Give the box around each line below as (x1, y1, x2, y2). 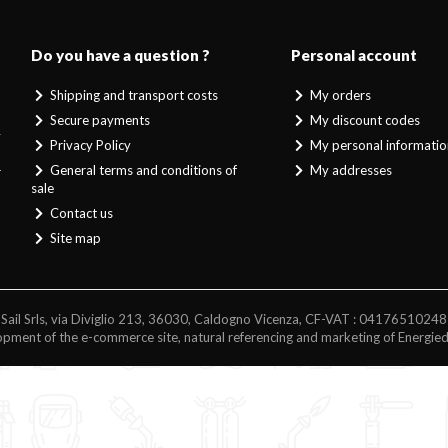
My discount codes (307, 112, 421, 129)
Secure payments (46, 112, 150, 129)
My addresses (307, 162, 393, 179)
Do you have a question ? (30, 46, 210, 65)
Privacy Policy (46, 137, 131, 154)
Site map (46, 230, 101, 247)
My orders (307, 87, 372, 104)
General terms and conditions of (46, 162, 237, 179)
